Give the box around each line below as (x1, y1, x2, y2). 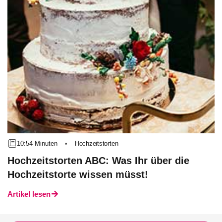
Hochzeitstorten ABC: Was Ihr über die (7, 155, 189, 166)
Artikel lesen (7, 190, 51, 198)
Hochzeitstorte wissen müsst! (7, 169, 148, 180)
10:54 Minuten (17, 139, 58, 147)
